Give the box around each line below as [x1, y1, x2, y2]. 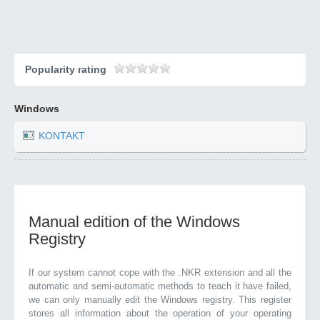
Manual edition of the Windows [29, 213, 240, 231]
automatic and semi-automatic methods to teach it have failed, [29, 281, 291, 291]
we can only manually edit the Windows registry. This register [29, 294, 291, 305]
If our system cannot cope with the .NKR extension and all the [29, 267, 291, 278]
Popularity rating [25, 64, 106, 75]
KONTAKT [39, 130, 85, 142]
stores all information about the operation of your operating [29, 308, 291, 319]
